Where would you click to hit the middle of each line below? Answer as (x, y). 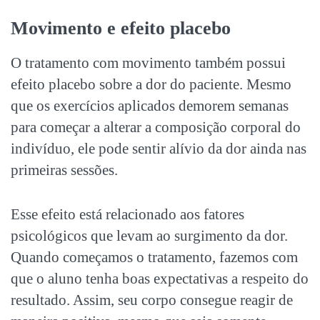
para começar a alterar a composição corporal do (156, 127)
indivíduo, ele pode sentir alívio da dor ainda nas (159, 148)
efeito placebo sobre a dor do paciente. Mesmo (151, 84)
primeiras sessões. (64, 170)
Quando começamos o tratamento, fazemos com (154, 257)
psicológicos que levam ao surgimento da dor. (149, 235)
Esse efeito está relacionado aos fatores (127, 214)
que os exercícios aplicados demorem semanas (150, 105)
